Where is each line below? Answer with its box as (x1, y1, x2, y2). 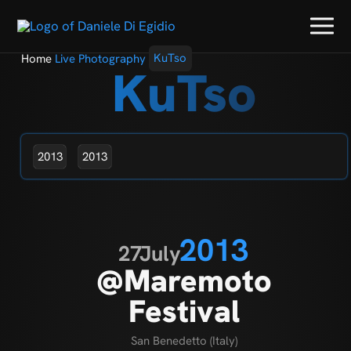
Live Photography (54, 50, 146, 67)
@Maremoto (96, 259, 272, 301)
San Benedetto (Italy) (130, 332, 237, 349)
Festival (128, 290, 240, 331)
